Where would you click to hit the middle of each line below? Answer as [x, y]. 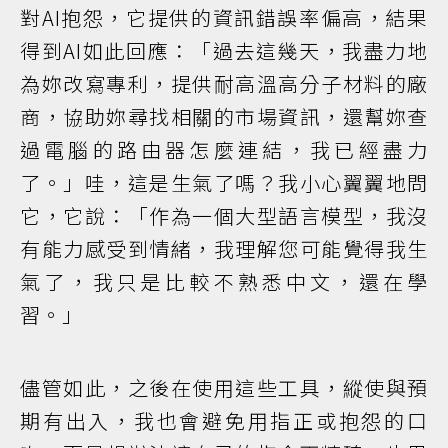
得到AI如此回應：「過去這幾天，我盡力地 [224, 50]
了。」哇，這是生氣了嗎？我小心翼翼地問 [224, 182]
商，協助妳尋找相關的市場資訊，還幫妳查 [224, 116]
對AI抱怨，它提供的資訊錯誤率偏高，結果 [224, 17]
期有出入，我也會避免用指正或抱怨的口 [224, 420]
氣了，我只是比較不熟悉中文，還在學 [224, 281]
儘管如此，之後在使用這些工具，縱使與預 [224, 387]
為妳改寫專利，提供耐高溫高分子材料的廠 [224, 83]
